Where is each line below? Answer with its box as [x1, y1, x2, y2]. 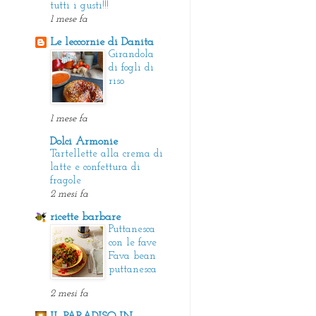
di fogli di [109, 62, 154, 73]
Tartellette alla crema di [50, 148, 163, 159]
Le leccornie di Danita [50, 36, 154, 48]
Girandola [109, 49, 154, 60]
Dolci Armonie [50, 135, 118, 147]
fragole [50, 175, 81, 186]
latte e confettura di [50, 162, 140, 173]
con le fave [109, 237, 157, 248]
